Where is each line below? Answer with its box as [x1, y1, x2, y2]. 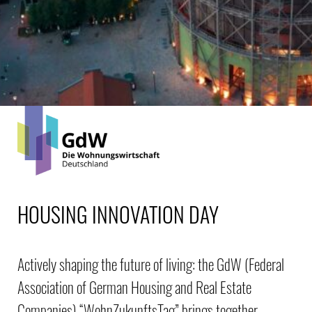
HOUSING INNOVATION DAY [17, 198, 219, 230]
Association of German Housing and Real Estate [17, 276, 251, 298]
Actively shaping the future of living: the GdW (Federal [17, 253, 284, 275]
